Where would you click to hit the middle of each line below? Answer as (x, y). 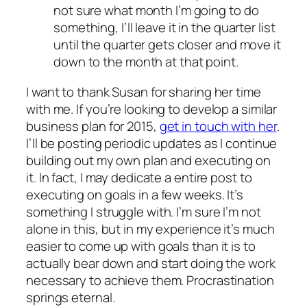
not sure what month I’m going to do (156, 11)
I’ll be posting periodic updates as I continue (152, 143)
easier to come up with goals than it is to (141, 246)
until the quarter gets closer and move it (167, 45)
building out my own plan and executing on (148, 160)
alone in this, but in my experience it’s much (150, 229)
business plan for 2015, (93, 126)
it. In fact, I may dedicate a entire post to (139, 177)
